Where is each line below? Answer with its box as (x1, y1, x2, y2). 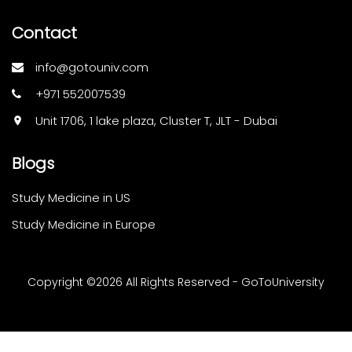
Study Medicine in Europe (12, 215, 156, 233)
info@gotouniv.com (35, 58, 148, 75)
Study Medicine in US (12, 189, 130, 206)
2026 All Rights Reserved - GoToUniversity (96, 273, 324, 290)
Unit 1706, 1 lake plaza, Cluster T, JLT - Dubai (35, 112, 277, 129)
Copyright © (27, 273, 96, 290)
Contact (12, 21, 77, 44)
